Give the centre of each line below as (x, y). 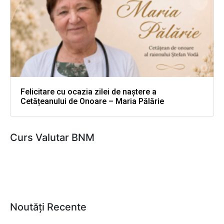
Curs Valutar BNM (52, 138)
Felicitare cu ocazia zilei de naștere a (88, 92)
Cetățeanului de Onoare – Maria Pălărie (92, 101)
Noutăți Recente (48, 207)
